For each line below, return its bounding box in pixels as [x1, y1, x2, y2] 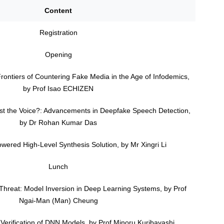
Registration [39, 28, 77, 36]
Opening [44, 50, 72, 58]
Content [44, 6, 72, 14]
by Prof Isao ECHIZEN [23, 84, 93, 92]
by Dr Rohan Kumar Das [19, 118, 97, 126]
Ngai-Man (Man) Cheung [18, 196, 98, 204]
